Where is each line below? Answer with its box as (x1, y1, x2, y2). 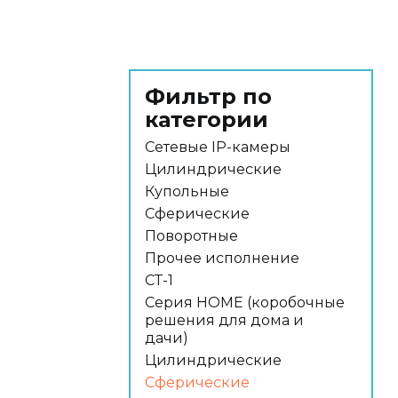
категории (145, 107, 268, 132)
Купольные (145, 183, 229, 200)
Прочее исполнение (145, 250, 299, 267)
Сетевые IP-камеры (145, 139, 291, 155)
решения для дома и (145, 312, 304, 329)
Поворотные (145, 227, 238, 244)
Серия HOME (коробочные (145, 294, 345, 311)
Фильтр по (145, 84, 272, 109)
